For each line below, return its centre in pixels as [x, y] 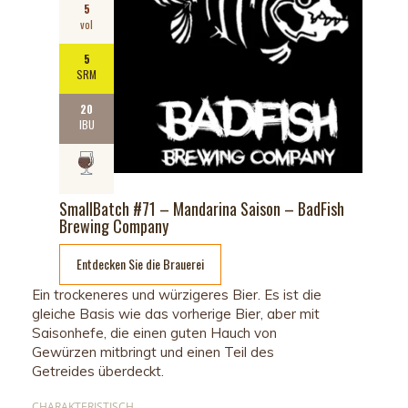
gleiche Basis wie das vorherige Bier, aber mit [176, 313]
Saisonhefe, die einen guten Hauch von [154, 332]
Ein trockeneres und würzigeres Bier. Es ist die [177, 294]
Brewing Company [114, 225]
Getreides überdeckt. [98, 371]
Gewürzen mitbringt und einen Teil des [153, 352]
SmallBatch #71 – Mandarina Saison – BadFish [202, 208]
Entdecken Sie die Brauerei [140, 263]
